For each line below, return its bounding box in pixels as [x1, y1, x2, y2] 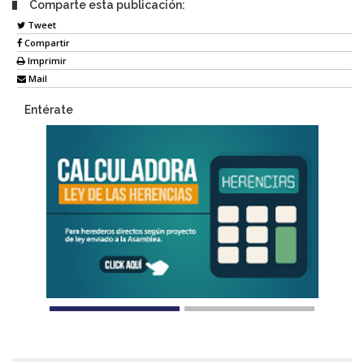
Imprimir [25, 54, 67, 67]
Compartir [22, 37, 70, 50]
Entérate [24, 103, 73, 117]
